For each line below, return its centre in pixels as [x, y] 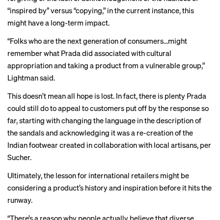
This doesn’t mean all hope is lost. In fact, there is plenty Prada [107, 96]
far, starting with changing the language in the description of [104, 120]
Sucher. [19, 157]
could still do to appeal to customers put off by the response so [108, 108]
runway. [20, 200]
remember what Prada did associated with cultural [89, 53]
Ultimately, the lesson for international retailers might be [98, 175]
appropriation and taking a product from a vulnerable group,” [106, 65]
